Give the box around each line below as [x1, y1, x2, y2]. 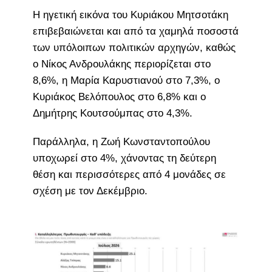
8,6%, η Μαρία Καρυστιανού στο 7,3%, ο [32, 74, 220, 86]
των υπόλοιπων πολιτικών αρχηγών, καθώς [32, 41, 236, 53]
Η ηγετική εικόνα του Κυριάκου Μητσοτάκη [32, 8, 228, 21]
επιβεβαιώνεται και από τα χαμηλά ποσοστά [32, 25, 239, 37]
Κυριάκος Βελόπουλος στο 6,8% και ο [32, 90, 206, 103]
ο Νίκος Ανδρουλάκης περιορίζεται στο [32, 58, 211, 70]
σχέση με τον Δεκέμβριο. [32, 185, 148, 197]
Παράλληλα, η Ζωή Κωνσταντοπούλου [32, 135, 210, 148]
